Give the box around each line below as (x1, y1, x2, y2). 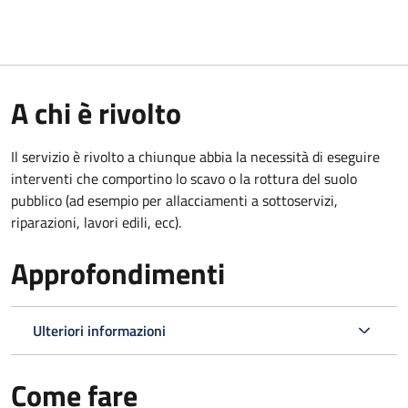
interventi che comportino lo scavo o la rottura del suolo (11, 167, 357, 189)
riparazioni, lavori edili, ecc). (11, 210, 181, 233)
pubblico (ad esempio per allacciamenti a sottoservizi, (11, 189, 338, 211)
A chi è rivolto (11, 90, 181, 135)
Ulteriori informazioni (33, 319, 166, 342)
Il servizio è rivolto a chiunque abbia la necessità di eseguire (11, 145, 380, 168)
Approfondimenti (11, 250, 225, 295)
